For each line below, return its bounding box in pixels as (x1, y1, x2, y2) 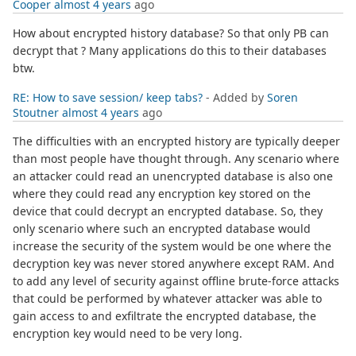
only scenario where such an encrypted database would (13, 221, 311, 237)
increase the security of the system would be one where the (13, 238, 331, 254)
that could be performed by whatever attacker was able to (13, 291, 322, 307)
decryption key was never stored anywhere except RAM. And (13, 256, 335, 272)
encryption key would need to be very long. (13, 326, 242, 342)
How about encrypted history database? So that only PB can (13, 25, 329, 41)
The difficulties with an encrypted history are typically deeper (13, 133, 340, 149)
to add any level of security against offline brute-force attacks (13, 273, 339, 289)
